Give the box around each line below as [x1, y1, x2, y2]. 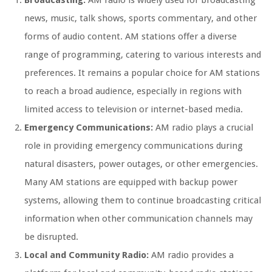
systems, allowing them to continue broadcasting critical [24, 195, 261, 206]
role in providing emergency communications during [24, 140, 243, 152]
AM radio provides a [149, 250, 234, 261]
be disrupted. [24, 231, 78, 243]
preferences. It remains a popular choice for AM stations [24, 67, 260, 79]
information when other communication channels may [24, 213, 253, 225]
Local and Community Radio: [24, 250, 149, 261]
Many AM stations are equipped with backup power [24, 177, 237, 188]
